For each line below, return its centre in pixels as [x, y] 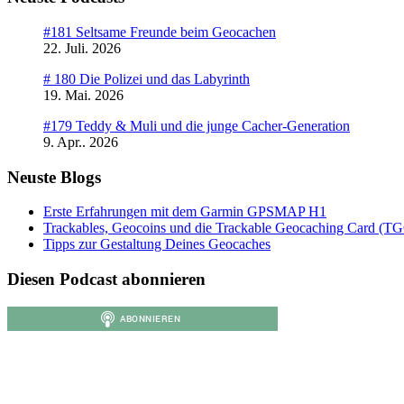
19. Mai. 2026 [83, 95]
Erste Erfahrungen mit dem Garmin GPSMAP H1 [185, 212]
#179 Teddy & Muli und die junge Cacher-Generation [197, 125]
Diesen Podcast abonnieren [106, 279]
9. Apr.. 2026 [81, 142]
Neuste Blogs [54, 177]
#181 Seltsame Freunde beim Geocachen [160, 32]
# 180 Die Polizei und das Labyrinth [147, 78]
